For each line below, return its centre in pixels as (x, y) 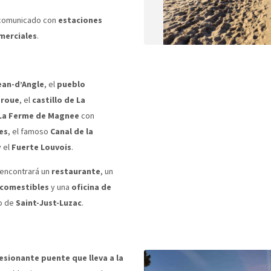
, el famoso (29, 131)
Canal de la (72, 131)
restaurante (76, 171)
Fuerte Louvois (41, 147)
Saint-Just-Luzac (49, 202)
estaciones (80, 20)
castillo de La (59, 100)
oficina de (91, 187)
